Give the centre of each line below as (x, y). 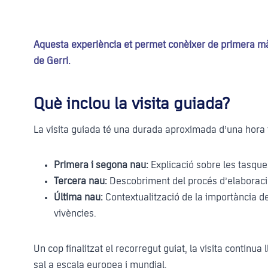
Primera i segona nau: (101, 165)
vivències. (75, 214)
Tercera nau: (80, 181)
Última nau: (78, 197)
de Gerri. (52, 61)
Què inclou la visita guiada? (132, 104)
